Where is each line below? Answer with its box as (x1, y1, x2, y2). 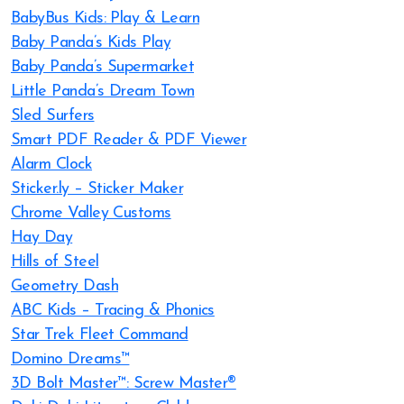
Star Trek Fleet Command (11, 326, 188, 344)
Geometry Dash (11, 278, 118, 295)
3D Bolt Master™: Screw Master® (11, 375, 236, 392)
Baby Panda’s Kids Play (11, 34, 171, 51)
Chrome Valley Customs (11, 205, 171, 222)
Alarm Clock (11, 156, 93, 173)
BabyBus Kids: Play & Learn (11, 10, 199, 27)
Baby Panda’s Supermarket (11, 59, 195, 76)
